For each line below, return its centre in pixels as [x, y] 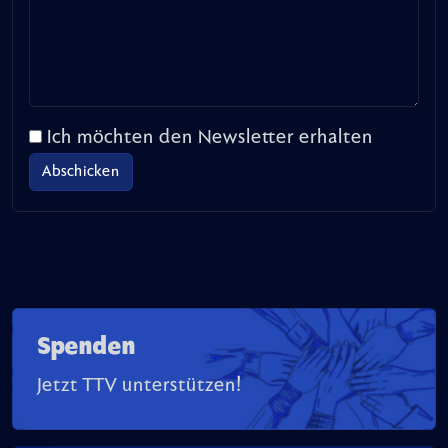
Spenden [86, 347]
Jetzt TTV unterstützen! [139, 385]
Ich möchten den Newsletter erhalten [210, 137]
